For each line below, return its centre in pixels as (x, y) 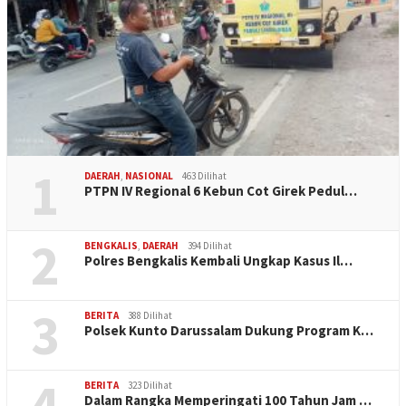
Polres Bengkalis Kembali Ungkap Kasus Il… (218, 261)
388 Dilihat (150, 316)
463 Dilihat (204, 176)
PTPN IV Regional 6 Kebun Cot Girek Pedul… (221, 191)
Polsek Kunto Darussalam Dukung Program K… (229, 331)
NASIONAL (149, 176)
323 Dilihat (150, 386)
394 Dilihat (210, 246)
